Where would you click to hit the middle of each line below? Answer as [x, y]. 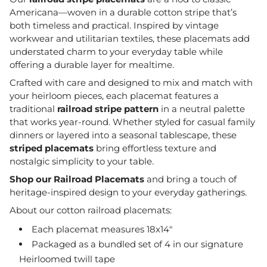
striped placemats [52, 148]
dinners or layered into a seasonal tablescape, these [123, 135]
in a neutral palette [202, 108]
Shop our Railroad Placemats [77, 179]
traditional [33, 108]
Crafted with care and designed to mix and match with [131, 82]
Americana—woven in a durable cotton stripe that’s [123, 12]
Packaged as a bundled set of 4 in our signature [137, 244]
